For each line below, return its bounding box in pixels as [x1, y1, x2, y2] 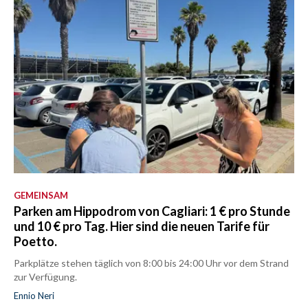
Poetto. [14, 233, 57, 249]
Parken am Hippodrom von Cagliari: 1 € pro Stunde [14, 203, 290, 219]
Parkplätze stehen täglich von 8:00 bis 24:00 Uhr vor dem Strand [14, 256, 289, 269]
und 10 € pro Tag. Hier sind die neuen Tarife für [14, 218, 269, 234]
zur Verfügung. [14, 270, 77, 283]
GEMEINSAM [14, 189, 68, 201]
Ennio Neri [14, 289, 54, 301]
